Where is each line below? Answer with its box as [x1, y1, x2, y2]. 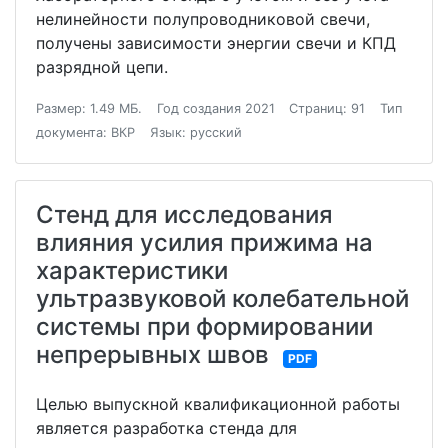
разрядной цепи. [36, 57, 168, 78]
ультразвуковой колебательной [36, 284, 409, 314]
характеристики [36, 256, 228, 286]
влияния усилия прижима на [36, 228, 373, 258]
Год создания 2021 [156, 101, 275, 117]
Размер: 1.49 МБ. [36, 101, 142, 117]
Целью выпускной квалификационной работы [36, 394, 400, 415]
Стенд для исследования [36, 200, 333, 230]
